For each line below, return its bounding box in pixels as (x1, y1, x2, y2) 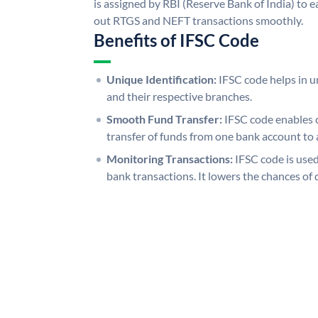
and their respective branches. (106, 89, 252, 103)
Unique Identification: (106, 72, 216, 86)
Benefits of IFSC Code (94, 29, 259, 50)
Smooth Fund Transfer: (106, 111, 222, 126)
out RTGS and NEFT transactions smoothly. (94, 13, 303, 27)
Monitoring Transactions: (106, 151, 233, 165)
